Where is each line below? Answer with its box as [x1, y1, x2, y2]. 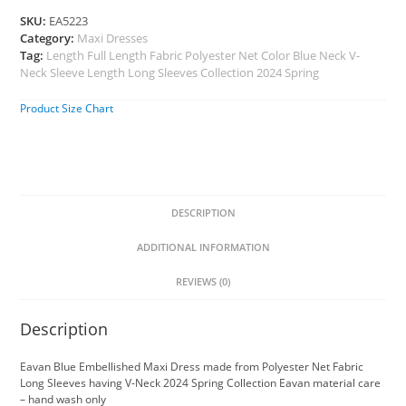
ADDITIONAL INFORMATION [136, 240, 270, 255]
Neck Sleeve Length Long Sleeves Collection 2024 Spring [20, 64, 320, 82]
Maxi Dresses [77, 30, 149, 47]
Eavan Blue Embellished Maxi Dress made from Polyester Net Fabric [20, 359, 364, 375]
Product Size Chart [20, 101, 114, 117]
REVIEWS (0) [176, 275, 230, 289]
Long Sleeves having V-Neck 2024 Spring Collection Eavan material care [20, 375, 382, 391]
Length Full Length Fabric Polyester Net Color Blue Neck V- [46, 47, 361, 64]
